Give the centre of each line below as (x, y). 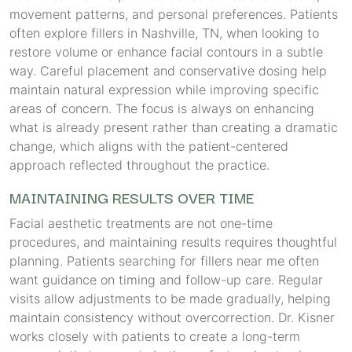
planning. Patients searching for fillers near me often (164, 261)
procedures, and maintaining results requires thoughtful (173, 242)
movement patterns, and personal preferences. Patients (174, 14)
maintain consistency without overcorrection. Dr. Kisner (172, 317)
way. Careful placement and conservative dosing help (168, 71)
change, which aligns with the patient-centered (149, 146)
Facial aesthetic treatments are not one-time (141, 223)
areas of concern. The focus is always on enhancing (162, 108)
